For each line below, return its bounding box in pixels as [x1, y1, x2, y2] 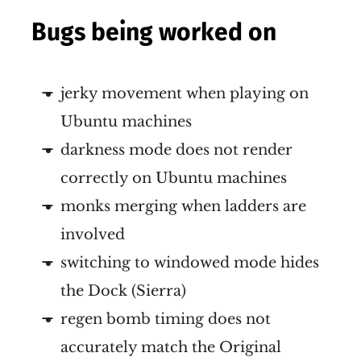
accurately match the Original [60, 338, 281, 356]
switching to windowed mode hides [60, 253, 319, 272]
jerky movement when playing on [60, 84, 309, 102]
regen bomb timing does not [60, 309, 271, 328]
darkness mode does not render [60, 140, 293, 159]
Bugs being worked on [31, 17, 276, 47]
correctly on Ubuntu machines [60, 168, 287, 187]
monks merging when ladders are [60, 197, 306, 215]
